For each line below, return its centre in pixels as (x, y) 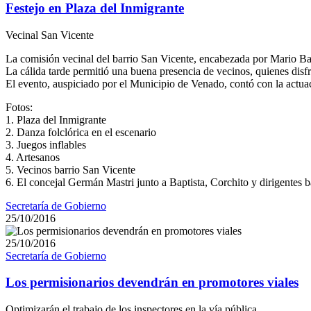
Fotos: (19, 107)
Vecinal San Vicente (50, 35)
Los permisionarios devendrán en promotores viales (152, 283)
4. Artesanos (33, 157)
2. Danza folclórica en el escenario (81, 132)
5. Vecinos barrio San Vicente (70, 169)
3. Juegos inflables (46, 144)
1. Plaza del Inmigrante (56, 119)
